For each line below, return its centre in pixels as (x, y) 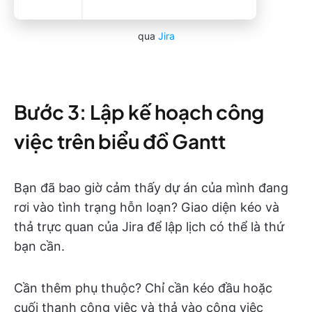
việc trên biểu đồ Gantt (120, 141)
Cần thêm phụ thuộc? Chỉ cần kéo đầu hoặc (143, 288)
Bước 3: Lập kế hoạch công (139, 111)
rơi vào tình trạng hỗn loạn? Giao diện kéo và (147, 207)
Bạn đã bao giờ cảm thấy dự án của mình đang (151, 187)
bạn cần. (39, 246)
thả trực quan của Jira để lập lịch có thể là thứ (149, 226)
